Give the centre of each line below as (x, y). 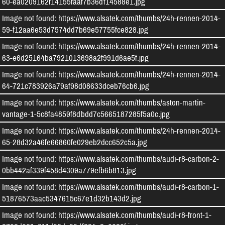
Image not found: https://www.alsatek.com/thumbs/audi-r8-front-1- (107, 215)
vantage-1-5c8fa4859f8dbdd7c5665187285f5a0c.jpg (86, 114)
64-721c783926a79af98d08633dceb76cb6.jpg (76, 86)
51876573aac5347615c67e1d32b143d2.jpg (72, 198)
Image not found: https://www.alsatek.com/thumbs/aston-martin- (104, 102)
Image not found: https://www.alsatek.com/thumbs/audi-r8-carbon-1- (110, 187)
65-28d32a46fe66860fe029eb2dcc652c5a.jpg (75, 142)
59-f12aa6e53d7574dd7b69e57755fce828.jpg (75, 29)
